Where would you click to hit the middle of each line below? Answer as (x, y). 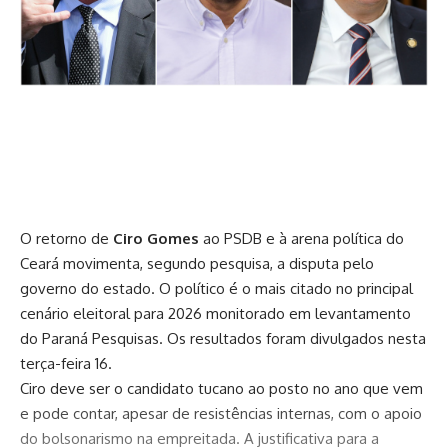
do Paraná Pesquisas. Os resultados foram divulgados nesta (223, 338)
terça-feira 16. (66, 363)
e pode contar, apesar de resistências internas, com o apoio (221, 413)
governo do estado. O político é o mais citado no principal (216, 288)
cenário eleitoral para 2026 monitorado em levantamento (215, 313)
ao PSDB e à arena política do (301, 238)
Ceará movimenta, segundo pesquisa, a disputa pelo (197, 263)
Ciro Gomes (156, 238)
